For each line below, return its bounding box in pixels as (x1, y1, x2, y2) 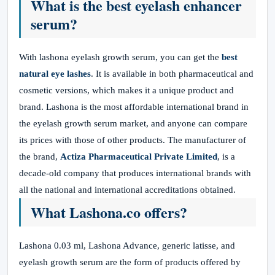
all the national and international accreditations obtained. (19, 185, 236, 195)
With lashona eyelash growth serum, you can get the (19, 52, 219, 62)
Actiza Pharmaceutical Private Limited (60, 152, 217, 161)
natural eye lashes (19, 69, 91, 79)
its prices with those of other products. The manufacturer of (19, 135, 246, 145)
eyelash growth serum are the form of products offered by (19, 257, 241, 267)
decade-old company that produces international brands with (19, 168, 251, 178)
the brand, (19, 152, 60, 161)
